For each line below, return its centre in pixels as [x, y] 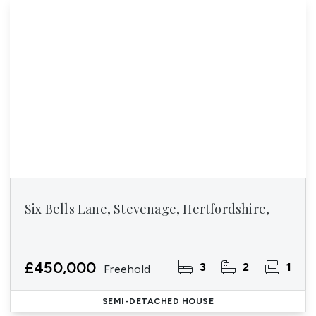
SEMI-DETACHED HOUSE [158, 301]
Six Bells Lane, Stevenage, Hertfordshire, [147, 208]
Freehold [127, 269]
